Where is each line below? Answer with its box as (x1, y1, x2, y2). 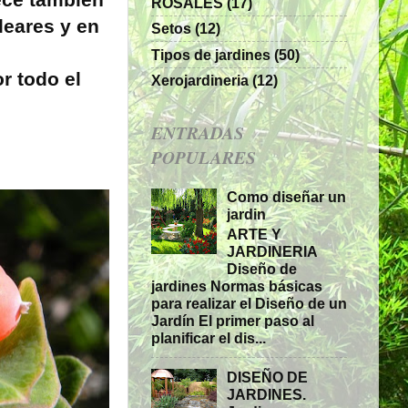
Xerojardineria (151, 71, 249, 88)
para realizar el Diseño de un (151, 294, 347, 311)
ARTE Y (227, 225, 282, 242)
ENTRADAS (151, 119, 244, 145)
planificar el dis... (151, 329, 266, 346)
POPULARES (151, 144, 256, 169)
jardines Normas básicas (151, 277, 322, 294)
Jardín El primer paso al (151, 311, 314, 329)
